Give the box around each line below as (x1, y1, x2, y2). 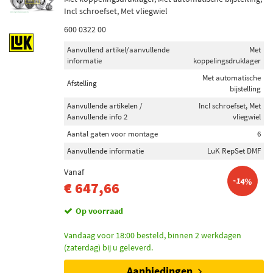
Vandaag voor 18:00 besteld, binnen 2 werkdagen (64, 230, 241, 241)
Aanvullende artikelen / (67, 101, 143, 111)
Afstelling (67, 78, 97, 88)
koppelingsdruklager (193, 55, 261, 66)
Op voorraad (76, 205, 123, 216)
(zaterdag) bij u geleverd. (64, 242, 153, 253)
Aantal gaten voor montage (67, 129, 158, 139)
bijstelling (230, 83, 261, 94)
